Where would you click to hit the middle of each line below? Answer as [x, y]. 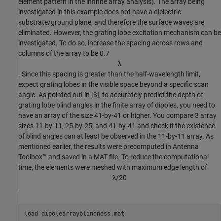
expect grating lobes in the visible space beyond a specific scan [113, 84]
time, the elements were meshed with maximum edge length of [113, 167]
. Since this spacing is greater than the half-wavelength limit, [109, 74]
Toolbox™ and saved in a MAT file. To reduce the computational [113, 157]
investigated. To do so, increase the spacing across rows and [110, 43]
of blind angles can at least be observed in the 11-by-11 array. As [116, 136]
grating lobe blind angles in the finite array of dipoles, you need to [117, 105]
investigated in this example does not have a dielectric [100, 12]
